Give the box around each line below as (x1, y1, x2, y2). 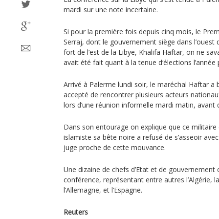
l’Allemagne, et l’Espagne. (64, 185, 142, 195)
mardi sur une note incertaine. (64, 5, 158, 14)
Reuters (64, 207, 88, 217)
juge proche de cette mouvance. (64, 143, 166, 152)
